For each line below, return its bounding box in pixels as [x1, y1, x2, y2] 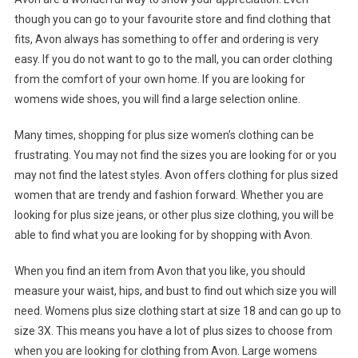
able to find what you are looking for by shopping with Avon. [14, 229, 312, 242]
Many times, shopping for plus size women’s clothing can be [14, 129, 314, 142]
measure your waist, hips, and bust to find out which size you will [14, 284, 336, 298]
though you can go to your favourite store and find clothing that [14, 13, 331, 26]
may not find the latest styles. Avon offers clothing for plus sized [14, 169, 338, 182]
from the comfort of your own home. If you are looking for [14, 73, 305, 86]
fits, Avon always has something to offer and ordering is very [14, 33, 319, 46]
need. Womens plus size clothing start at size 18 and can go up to [14, 304, 341, 318]
